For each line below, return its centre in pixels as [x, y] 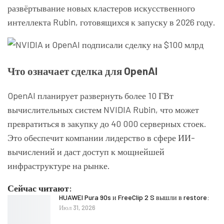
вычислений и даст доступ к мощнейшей [86, 152]
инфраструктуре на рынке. [59, 166]
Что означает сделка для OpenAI [82, 71]
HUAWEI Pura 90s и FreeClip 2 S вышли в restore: [134, 197]
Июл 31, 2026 [77, 208]
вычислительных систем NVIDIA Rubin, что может [103, 110]
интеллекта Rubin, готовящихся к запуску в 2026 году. [111, 22]
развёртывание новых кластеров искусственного [101, 8]
